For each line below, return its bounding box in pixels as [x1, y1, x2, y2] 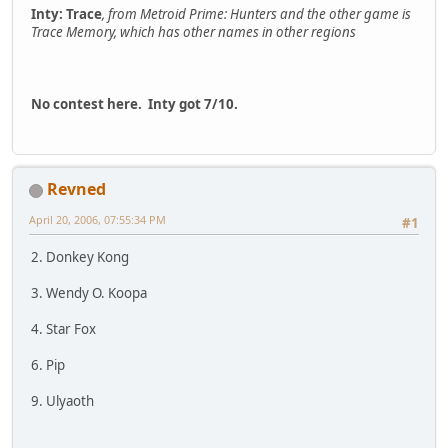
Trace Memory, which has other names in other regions [31, 22, 356, 41]
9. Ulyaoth [31, 392, 94, 411]
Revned [47, 178, 106, 201]
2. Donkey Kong [31, 248, 129, 267]
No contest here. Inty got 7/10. [31, 94, 238, 113]
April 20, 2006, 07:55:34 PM [29, 212, 166, 228]
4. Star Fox [31, 320, 96, 339]
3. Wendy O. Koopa [31, 284, 147, 303]
